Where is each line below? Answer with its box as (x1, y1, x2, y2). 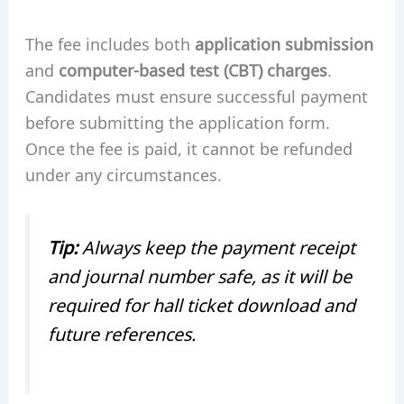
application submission (194, 31, 373, 55)
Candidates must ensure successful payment (24, 83, 368, 107)
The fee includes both (24, 31, 195, 55)
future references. (47, 320, 196, 346)
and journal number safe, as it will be (47, 262, 352, 289)
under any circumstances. (24, 161, 222, 186)
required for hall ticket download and (47, 291, 355, 317)
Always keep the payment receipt (77, 234, 355, 260)
